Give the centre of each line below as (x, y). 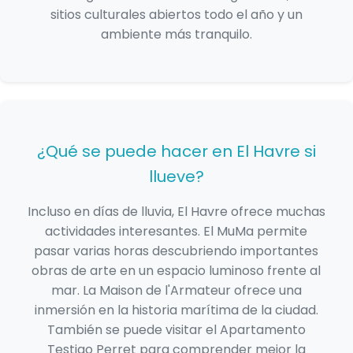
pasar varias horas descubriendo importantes (176, 251)
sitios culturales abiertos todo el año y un (176, 15)
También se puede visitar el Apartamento (176, 330)
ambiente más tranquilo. (176, 35)
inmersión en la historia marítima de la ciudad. (176, 310)
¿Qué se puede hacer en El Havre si (176, 152)
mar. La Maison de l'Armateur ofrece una (176, 291)
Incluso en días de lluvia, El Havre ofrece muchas (176, 212)
